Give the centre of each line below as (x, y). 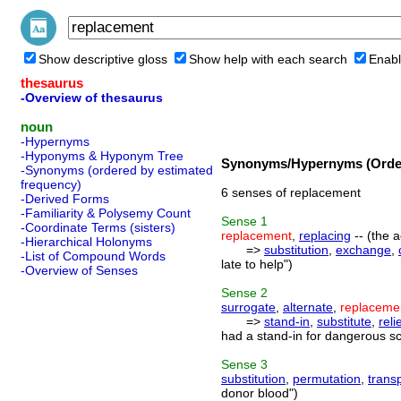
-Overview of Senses (79, 270)
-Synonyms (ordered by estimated (117, 170)
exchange (363, 250)
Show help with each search (268, 59)
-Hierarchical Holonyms (86, 242)
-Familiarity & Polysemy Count (106, 213)
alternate (308, 307)
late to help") (257, 264)
